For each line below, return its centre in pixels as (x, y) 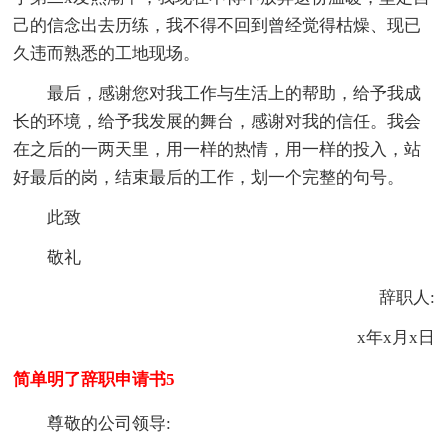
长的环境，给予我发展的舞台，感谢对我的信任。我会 (217, 122)
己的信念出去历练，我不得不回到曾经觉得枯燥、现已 (217, 26)
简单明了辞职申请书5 (94, 380)
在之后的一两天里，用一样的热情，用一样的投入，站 (217, 150)
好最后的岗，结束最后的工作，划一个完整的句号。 (209, 178)
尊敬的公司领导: (109, 424)
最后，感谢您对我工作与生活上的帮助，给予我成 (234, 94)
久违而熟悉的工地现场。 (107, 54)
